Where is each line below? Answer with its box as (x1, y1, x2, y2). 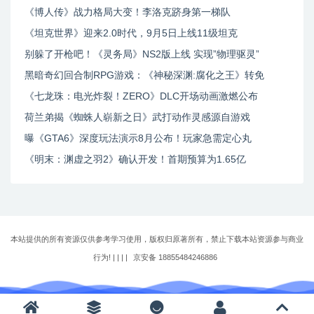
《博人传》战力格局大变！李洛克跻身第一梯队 (25, 6, 231, 18)
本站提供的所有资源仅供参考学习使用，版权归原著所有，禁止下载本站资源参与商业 (11, 235, 303, 243)
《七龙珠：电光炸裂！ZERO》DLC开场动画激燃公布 (25, 90, 258, 102)
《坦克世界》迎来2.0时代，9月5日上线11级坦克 (25, 27, 238, 39)
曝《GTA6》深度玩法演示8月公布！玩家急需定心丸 (25, 132, 252, 144)
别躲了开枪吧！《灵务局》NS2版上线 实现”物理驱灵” (25, 48, 259, 60)
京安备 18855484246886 (133, 253, 217, 261)
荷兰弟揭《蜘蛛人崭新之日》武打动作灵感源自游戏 (25, 111, 250, 123)
